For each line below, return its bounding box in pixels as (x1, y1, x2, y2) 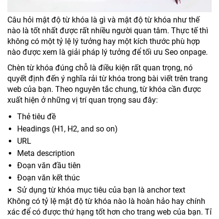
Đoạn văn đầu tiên (17, 160, 81, 170)
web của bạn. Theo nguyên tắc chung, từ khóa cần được (7, 84, 201, 94)
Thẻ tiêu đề (17, 111, 56, 121)
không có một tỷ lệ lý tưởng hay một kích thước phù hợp (7, 36, 200, 46)
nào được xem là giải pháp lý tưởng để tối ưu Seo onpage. (7, 47, 208, 57)
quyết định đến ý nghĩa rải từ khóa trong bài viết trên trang (7, 73, 208, 83)
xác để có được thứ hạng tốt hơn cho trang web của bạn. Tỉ (7, 207, 212, 217)
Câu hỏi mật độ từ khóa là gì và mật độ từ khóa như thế (7, 15, 199, 24)
